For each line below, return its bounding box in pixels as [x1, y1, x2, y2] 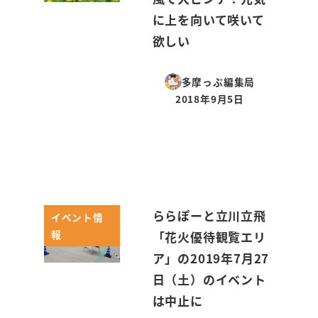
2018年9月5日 [175, 92, 245, 106]
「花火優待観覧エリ [152, 228, 266, 246]
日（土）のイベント [152, 270, 266, 289]
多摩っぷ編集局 [181, 75, 256, 89]
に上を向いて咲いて [152, 10, 265, 28]
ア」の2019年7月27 [152, 249, 270, 268]
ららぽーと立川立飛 [152, 207, 266, 225]
